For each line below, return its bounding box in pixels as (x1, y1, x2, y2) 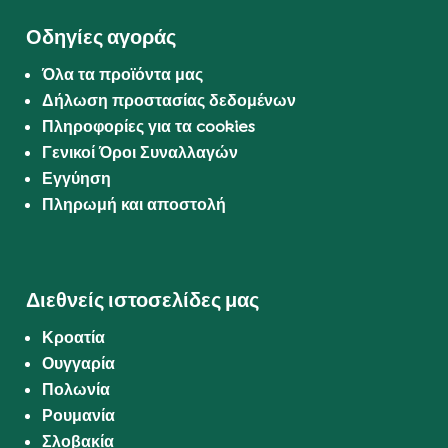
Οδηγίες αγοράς (26, 23, 177, 50)
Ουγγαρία (42, 353, 116, 375)
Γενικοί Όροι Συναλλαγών (42, 141, 239, 163)
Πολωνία (42, 379, 111, 401)
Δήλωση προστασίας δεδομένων (42, 89, 297, 111)
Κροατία (42, 327, 106, 349)
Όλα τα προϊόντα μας (42, 63, 204, 85)
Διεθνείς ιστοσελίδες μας (26, 287, 260, 314)
